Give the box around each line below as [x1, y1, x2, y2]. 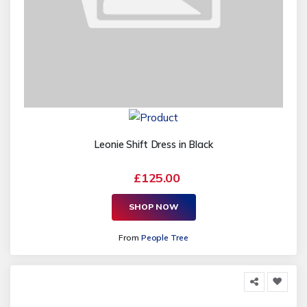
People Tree [140, 232, 188, 243]
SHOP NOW [128, 201, 179, 212]
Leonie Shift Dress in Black [94, 138, 213, 151]
